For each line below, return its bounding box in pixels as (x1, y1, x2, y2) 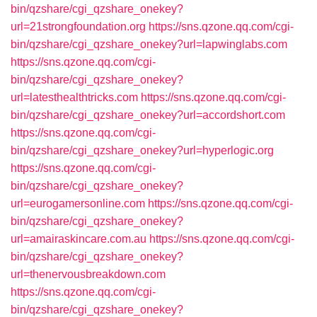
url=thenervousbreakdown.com (11, 268, 166, 280)
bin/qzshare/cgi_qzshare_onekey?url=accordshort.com (11, 109, 285, 121)
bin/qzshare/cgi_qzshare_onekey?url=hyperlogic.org (11, 144, 274, 156)
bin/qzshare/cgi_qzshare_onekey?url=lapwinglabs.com (11, 38, 287, 50)
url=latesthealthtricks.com (11, 91, 138, 103)
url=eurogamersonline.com (11, 197, 145, 209)
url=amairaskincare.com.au (11, 233, 146, 245)
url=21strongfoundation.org (11, 21, 146, 33)
